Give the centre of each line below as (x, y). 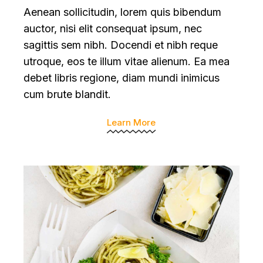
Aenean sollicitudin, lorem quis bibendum (123, 12)
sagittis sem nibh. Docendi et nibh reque (121, 45)
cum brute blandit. (68, 94)
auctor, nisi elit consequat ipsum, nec (113, 28)
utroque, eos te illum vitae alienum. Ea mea (127, 61)
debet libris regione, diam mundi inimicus (122, 77)
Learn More (131, 122)
